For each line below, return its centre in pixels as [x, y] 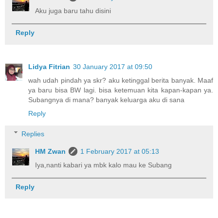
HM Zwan [51, 151]
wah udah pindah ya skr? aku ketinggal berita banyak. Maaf [121, 81]
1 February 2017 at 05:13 [120, 151]
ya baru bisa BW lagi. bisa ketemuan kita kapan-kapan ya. [121, 90]
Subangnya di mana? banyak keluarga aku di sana [106, 100]
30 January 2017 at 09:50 [113, 67]
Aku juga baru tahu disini [73, 11]
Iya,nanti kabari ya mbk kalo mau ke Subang [104, 165]
